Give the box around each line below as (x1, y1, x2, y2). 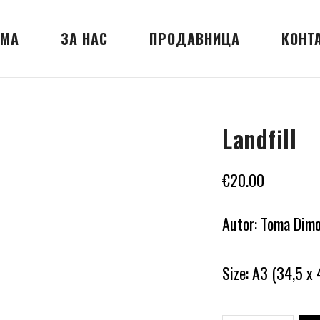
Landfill (222, 121, 296, 156)
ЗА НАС (61, 28, 109, 49)
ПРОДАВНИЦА (149, 28, 241, 49)
